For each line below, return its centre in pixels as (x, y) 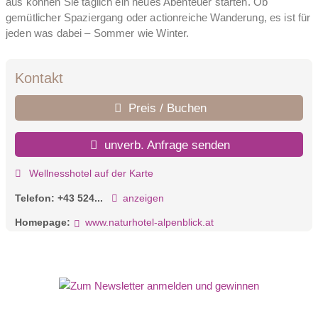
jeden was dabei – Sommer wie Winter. (98, 33)
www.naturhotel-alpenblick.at (149, 223)
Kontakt (39, 78)
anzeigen (143, 198)
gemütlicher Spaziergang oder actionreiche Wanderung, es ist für (158, 18)
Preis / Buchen (165, 108)
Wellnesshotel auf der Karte (89, 174)
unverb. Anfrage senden (166, 144)
